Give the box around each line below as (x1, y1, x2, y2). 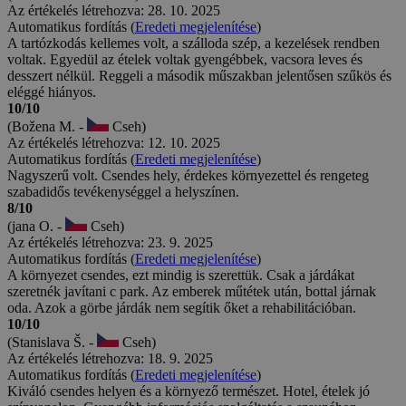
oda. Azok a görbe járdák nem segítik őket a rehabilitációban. (7, 299, 356, 315)
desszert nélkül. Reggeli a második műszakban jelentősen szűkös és (7, 67, 391, 83)
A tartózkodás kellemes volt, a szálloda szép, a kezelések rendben (7, 34, 380, 51)
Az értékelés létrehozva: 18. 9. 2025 (7, 350, 213, 366)
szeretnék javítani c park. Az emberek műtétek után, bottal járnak (7, 283, 376, 299)
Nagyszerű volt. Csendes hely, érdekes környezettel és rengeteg (7, 167, 369, 183)
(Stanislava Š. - (7, 333, 97, 350)
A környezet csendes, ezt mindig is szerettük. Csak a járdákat (7, 266, 354, 283)
